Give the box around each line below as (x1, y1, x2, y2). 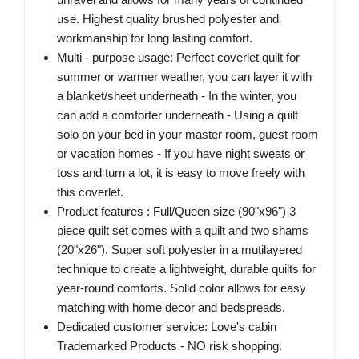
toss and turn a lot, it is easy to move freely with (57, 166, 305, 180)
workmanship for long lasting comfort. (57, 31, 252, 46)
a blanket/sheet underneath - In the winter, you (57, 89, 296, 103)
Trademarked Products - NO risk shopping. (57, 339, 282, 353)
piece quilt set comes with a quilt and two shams (57, 224, 309, 238)
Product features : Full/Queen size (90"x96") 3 (57, 204, 296, 219)
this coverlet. (57, 185, 123, 200)
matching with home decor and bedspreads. (57, 301, 285, 315)
